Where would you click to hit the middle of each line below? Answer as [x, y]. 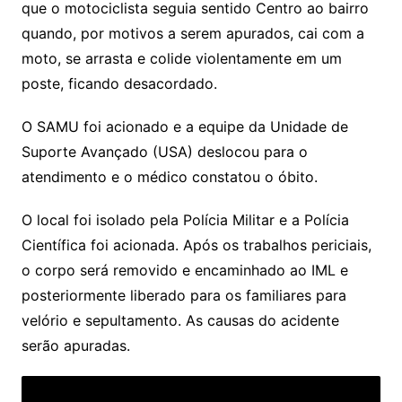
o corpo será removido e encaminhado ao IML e [184, 270]
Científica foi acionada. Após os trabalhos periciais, [196, 245]
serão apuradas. [75, 345]
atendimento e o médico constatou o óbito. [169, 176]
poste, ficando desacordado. [119, 83]
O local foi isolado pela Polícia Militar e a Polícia [185, 219]
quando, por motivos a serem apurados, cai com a [192, 33]
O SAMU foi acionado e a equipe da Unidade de [184, 126]
